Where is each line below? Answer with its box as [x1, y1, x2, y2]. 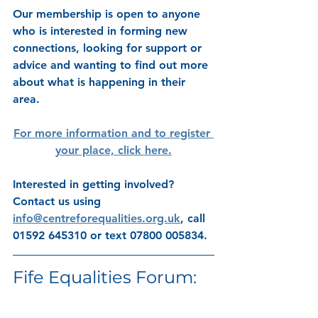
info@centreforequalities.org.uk [13, 211, 180, 225]
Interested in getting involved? [13, 177, 177, 191]
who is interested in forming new [13, 23, 191, 38]
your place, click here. [55, 143, 172, 157]
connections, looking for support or [13, 40, 205, 55]
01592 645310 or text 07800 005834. [13, 228, 207, 242]
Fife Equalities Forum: [13, 266, 201, 287]
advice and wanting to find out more [13, 57, 212, 72]
